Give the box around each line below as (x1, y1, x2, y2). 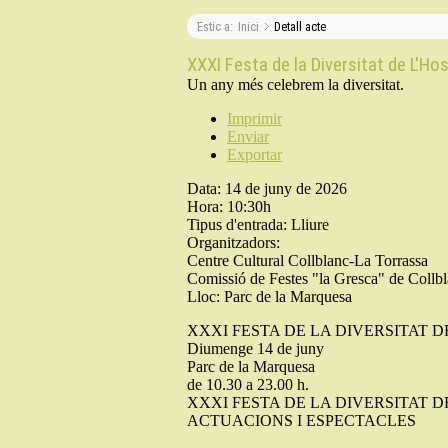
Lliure (291, 216, 329, 233)
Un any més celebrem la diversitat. (187, 76, 404, 93)
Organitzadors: (187, 234, 280, 251)
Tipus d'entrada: (187, 216, 291, 233)
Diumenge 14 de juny (187, 340, 324, 357)
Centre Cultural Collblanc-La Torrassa (187, 252, 428, 269)
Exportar (227, 146, 282, 163)
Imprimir (227, 110, 282, 127)
